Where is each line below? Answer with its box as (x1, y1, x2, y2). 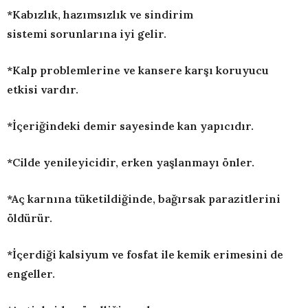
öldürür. (7, 211, 52, 225)
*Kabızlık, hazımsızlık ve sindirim (7, 8, 193, 22)
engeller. (7, 267, 55, 281)
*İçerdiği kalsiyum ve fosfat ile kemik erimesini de (7, 247, 283, 262)
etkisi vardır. (7, 82, 78, 97)
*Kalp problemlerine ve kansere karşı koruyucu (7, 63, 269, 78)
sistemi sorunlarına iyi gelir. (7, 27, 166, 41)
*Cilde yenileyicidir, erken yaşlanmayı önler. (7, 155, 254, 170)
